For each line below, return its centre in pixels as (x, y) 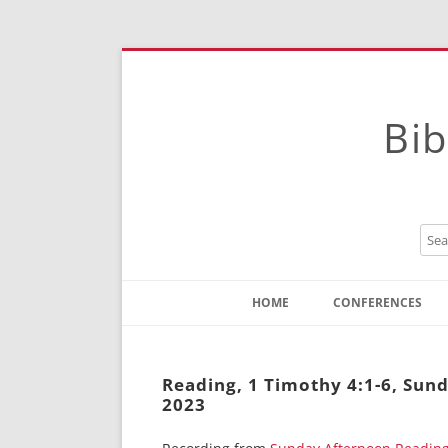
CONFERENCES (377, 302)
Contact (285, 339)
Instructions (298, 369)
